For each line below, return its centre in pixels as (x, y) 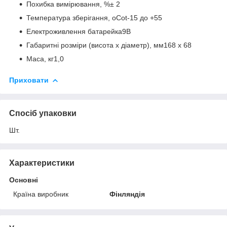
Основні (24, 180)
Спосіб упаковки (43, 113)
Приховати (29, 80)
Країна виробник (41, 194)
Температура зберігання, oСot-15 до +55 (94, 17)
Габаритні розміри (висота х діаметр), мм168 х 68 (109, 45)
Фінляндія (127, 194)
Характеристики (42, 163)
